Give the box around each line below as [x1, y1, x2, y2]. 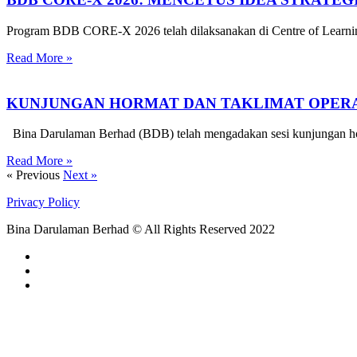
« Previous [6, 168, 60, 182]
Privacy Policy [6, 195, 80, 210]
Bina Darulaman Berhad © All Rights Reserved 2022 [6, 222, 275, 237]
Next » [63, 168, 97, 182]
